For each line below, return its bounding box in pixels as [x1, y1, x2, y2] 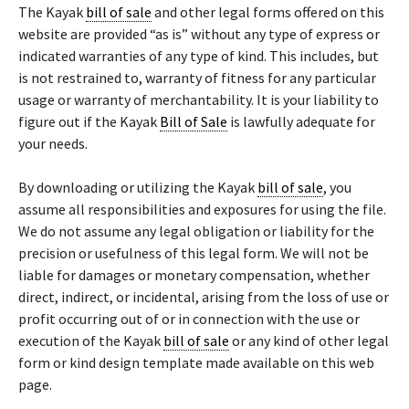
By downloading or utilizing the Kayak [18, 178, 257, 196]
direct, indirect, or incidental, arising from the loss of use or [18, 288, 389, 306]
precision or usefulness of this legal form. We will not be [18, 244, 369, 262]
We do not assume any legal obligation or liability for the [18, 222, 374, 240]
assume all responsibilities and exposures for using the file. [18, 200, 386, 218]
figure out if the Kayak [18, 112, 160, 131]
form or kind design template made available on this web [18, 353, 374, 372]
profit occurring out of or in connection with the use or [18, 309, 360, 328]
